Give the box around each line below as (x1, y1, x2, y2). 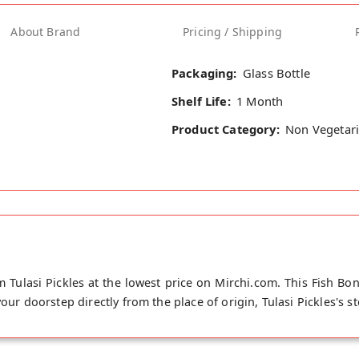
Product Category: (171, 121, 280, 138)
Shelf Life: (171, 93, 231, 110)
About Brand (10, 23, 81, 39)
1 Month (236, 93, 284, 110)
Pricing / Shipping (183, 23, 283, 39)
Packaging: (171, 64, 237, 81)
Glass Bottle (242, 64, 310, 81)
